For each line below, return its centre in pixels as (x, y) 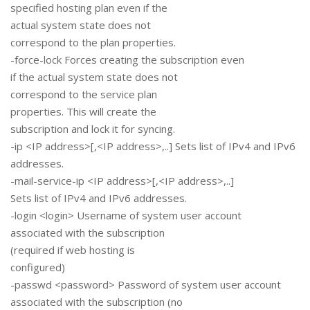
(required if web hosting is (73, 250)
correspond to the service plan (84, 94)
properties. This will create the (83, 112)
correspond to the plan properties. (93, 43)
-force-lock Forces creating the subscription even (127, 60)
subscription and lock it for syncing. (93, 129)
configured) (38, 267)
